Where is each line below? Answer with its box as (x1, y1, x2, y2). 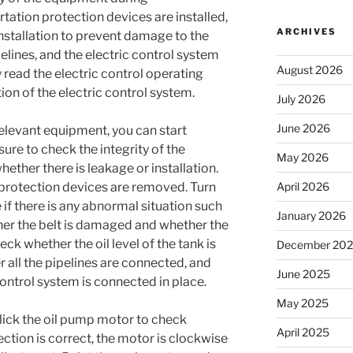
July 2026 (276, 92, 325, 106)
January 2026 (276, 209, 346, 223)
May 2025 (276, 296, 329, 310)
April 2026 (276, 180, 329, 194)
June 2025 (276, 267, 330, 281)
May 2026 (276, 150, 329, 165)
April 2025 (276, 325, 329, 340)
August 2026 (276, 63, 343, 77)
